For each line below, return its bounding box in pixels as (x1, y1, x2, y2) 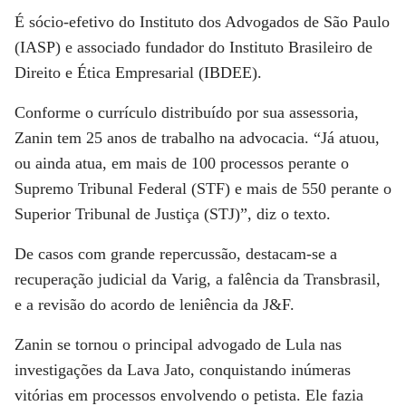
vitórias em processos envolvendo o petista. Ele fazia (14, 386, 363, 404)
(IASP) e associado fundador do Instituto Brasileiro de (14, 38, 372, 56)
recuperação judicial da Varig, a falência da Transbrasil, (14, 270, 381, 288)
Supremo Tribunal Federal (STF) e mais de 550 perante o (14, 179, 391, 198)
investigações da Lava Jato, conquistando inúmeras (14, 361, 351, 379)
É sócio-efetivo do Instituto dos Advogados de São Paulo (14, 13, 390, 31)
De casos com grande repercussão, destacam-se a (14, 245, 337, 263)
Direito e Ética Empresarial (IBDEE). (14, 63, 262, 82)
